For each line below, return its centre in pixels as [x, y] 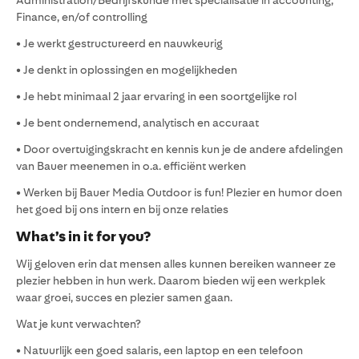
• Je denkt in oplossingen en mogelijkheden [127, 70]
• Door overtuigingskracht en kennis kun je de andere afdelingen [179, 149]
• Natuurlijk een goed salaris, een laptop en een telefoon [159, 350]
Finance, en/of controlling [82, 17]
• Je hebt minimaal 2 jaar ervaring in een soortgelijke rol [156, 96]
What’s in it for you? [83, 236]
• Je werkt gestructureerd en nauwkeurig [119, 43]
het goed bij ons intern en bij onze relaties [122, 209]
